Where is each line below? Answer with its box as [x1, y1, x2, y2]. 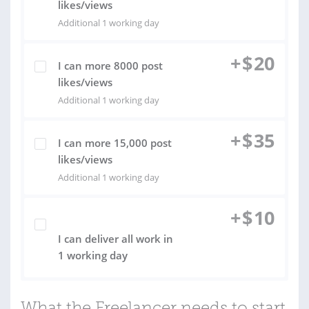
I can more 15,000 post [58, 136, 172, 150]
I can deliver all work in [58, 232, 173, 246]
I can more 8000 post [58, 59, 163, 72]
